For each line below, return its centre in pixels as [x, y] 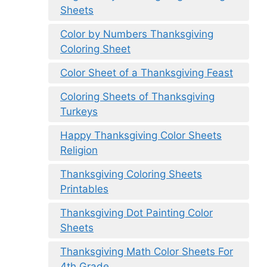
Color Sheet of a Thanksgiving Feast [147, 72]
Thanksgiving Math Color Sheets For [147, 251]
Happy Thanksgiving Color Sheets [141, 135]
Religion [79, 150]
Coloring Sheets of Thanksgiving [137, 96]
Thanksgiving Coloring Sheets [131, 174]
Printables [84, 189]
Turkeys [79, 111]
